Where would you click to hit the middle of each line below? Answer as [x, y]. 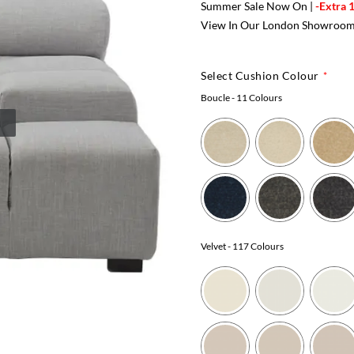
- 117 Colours [255, 246]
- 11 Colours [256, 97]
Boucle [215, 97]
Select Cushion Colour [260, 75]
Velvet [213, 246]
